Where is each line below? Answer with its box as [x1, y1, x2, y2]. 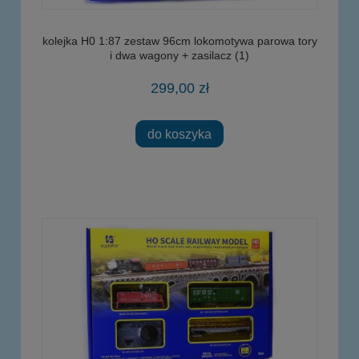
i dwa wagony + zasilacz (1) [110, 49, 249, 63]
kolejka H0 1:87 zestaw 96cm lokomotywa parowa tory [42, 34, 317, 48]
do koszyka [147, 126, 212, 141]
